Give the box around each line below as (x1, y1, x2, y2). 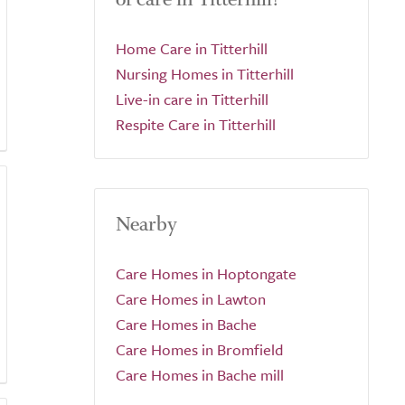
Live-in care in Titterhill (116, 88, 268, 110)
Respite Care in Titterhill (116, 113, 276, 136)
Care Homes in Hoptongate (116, 262, 297, 285)
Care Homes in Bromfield (116, 338, 283, 361)
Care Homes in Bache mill (116, 363, 284, 386)
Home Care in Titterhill (116, 37, 268, 60)
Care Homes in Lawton (116, 287, 266, 310)
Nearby (116, 212, 177, 237)
